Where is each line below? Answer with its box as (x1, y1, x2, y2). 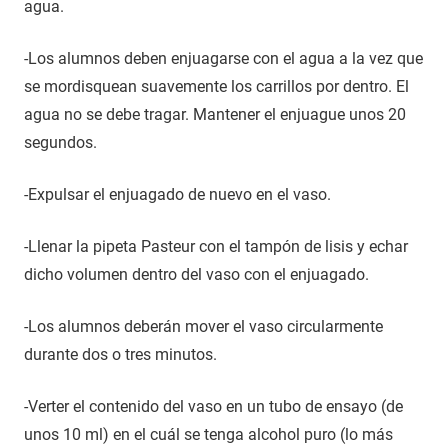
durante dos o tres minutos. (24, 344, 217, 364)
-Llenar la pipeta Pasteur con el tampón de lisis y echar (24, 236, 408, 256)
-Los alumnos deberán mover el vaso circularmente (24, 316, 383, 336)
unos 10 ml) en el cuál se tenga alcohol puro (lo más (24, 424, 393, 444)
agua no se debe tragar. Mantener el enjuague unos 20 (24, 104, 406, 124)
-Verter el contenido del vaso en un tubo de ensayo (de (24, 396, 403, 416)
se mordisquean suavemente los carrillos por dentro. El (24, 76, 409, 96)
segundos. (24, 132, 97, 152)
